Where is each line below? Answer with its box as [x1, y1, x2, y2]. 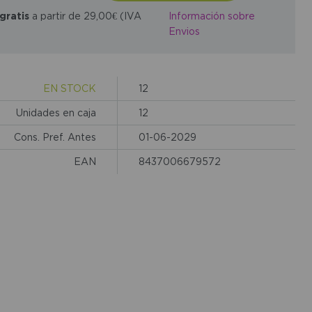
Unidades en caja [15, 107, 96, 118]
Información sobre [168, 10, 255, 22]
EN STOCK [42, 82, 96, 93]
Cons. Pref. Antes [13, 131, 96, 142]
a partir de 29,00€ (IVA [29, 10, 141, 21]
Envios [168, 26, 200, 37]
